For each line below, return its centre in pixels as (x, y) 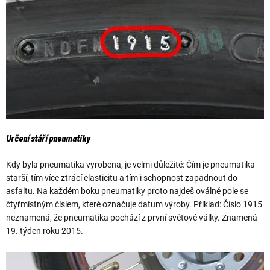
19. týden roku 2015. (45, 231)
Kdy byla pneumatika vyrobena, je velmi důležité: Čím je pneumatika (130, 164)
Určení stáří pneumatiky (48, 140)
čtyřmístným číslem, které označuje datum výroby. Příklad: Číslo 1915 (134, 204)
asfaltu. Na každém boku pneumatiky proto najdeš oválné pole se (127, 191)
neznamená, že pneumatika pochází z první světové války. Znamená (132, 217)
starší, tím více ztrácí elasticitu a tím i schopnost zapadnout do (122, 177)
